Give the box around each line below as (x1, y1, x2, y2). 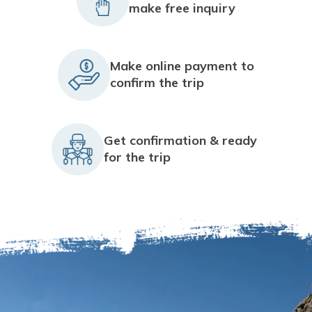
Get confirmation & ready (104, 132, 257, 148)
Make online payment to (110, 58, 254, 74)
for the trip (104, 149, 171, 165)
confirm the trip (110, 75, 204, 91)
